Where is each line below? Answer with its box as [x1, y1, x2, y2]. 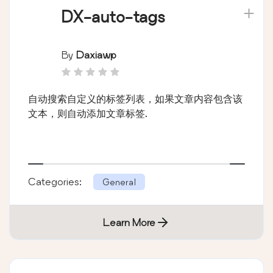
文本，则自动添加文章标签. [28, 107, 147, 119]
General [102, 176, 136, 187]
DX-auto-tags [62, 7, 165, 26]
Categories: [28, 175, 84, 187]
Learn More [103, 216, 155, 228]
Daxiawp [76, 48, 116, 60]
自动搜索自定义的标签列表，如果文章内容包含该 [28, 92, 243, 104]
